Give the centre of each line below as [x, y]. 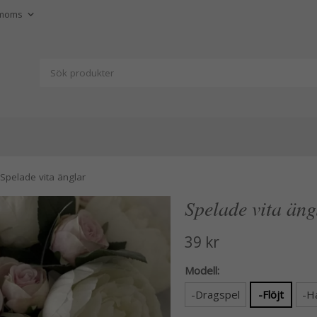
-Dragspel [215, 294]
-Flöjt [271, 294]
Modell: [202, 270]
